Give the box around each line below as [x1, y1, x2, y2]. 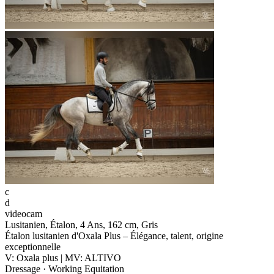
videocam [5, 209, 42, 220]
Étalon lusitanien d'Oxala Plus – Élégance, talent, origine [5, 231, 223, 242]
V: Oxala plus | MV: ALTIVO [5, 253, 121, 264]
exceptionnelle [5, 242, 61, 253]
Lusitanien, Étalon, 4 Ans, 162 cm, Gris [5, 220, 158, 231]
